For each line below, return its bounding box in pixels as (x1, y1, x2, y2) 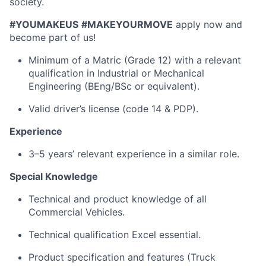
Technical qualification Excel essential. (28, 229, 201, 240)
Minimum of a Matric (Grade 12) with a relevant (28, 54, 241, 66)
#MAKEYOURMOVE (81, 18, 173, 30)
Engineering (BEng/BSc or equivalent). (28, 80, 199, 92)
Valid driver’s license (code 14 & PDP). (28, 103, 198, 115)
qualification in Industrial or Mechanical (28, 67, 204, 79)
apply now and (173, 18, 242, 30)
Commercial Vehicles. (28, 206, 125, 218)
